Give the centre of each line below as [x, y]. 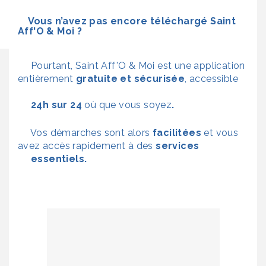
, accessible [212, 78]
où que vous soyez [127, 104]
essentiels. [53, 159]
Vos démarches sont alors [85, 132]
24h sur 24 [56, 104]
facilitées [177, 132]
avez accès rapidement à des [87, 145]
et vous [220, 132]
